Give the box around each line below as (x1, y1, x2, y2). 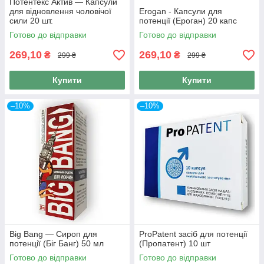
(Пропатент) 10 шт (139, 239, 210, 249)
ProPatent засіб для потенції (139, 229, 247, 239)
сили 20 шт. (9, 16, 53, 26)
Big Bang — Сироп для (9, 229, 97, 239)
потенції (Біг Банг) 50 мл (9, 239, 104, 249)
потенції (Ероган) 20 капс (139, 16, 237, 26)
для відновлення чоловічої (9, 6, 111, 16)
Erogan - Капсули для (139, 6, 222, 16)
